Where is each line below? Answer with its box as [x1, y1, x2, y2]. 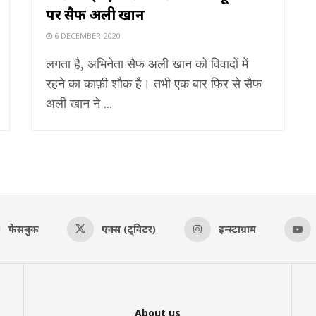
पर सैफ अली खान [46, 4, 145, 24]
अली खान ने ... [46, 94, 112, 111]
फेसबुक [8, 221, 39, 236]
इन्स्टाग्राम [218, 221, 256, 236]
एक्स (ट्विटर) [101, 221, 156, 236]
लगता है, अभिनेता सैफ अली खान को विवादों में [46, 54, 248, 72]
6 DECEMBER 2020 [52, 30, 120, 41]
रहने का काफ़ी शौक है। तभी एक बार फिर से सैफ [46, 74, 262, 92]
